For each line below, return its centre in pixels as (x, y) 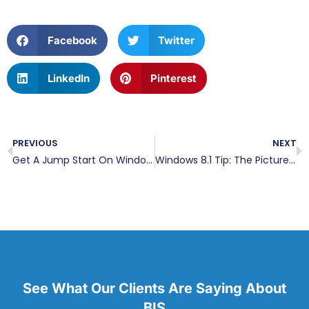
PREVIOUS (35, 143)
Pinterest (173, 78)
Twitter (176, 40)
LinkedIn (68, 78)
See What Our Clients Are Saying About (154, 288)
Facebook (72, 40)
